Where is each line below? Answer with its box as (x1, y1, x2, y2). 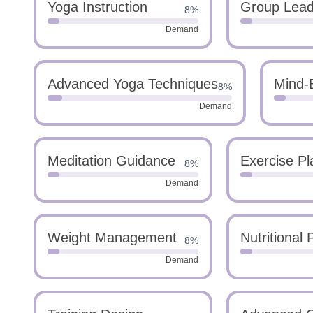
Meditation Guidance (48, 153, 175, 168)
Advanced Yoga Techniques (48, 76, 218, 92)
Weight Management (48, 230, 177, 245)
